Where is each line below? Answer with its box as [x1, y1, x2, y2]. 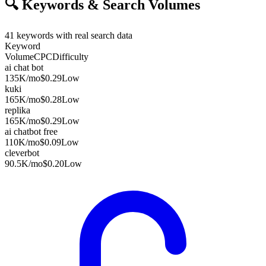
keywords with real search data [14, 30, 132, 40]
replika [5, 104, 30, 115]
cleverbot [5, 147, 39, 158]
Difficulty [52, 51, 88, 62]
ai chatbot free [5, 126, 58, 137]
